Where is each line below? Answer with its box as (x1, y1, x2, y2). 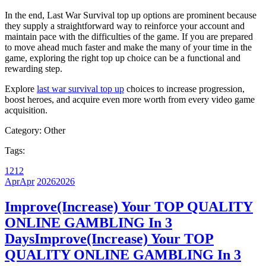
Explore (5, 83, 37, 94)
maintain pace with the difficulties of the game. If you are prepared (5, 31, 253, 42)
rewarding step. (5, 63, 62, 74)
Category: (5, 125, 44, 135)
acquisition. (5, 104, 47, 115)
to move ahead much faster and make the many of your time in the (5, 42, 252, 52)
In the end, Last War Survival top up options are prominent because (5, 9, 256, 20)
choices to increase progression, (124, 83, 245, 94)
